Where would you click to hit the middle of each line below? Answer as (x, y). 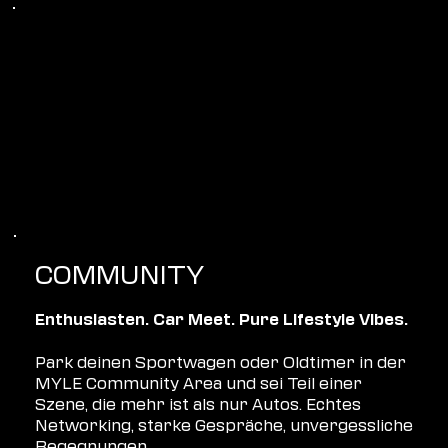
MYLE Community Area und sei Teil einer (199, 381)
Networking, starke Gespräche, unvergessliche (224, 423)
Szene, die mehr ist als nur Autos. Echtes (198, 402)
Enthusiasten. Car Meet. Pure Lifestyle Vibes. (222, 319)
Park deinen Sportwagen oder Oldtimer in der (221, 360)
